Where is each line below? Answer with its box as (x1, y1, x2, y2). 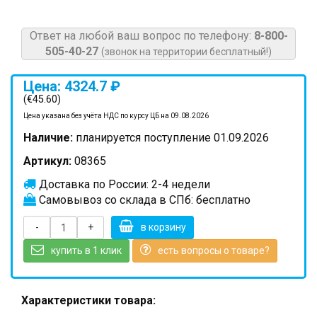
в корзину (141, 221, 186, 233)
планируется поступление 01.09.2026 (73, 131, 269, 144)
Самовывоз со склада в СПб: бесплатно (36, 193, 250, 207)
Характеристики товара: (21, 294, 156, 307)
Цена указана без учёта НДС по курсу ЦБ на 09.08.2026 (23, 112, 209, 120)
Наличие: (23, 131, 73, 144)
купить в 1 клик (51, 245, 122, 256)
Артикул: (23, 154, 71, 168)
